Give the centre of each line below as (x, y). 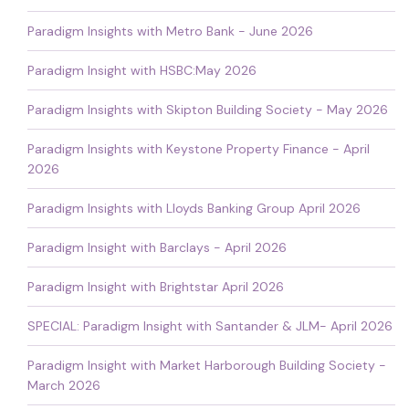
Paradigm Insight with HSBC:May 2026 (142, 70)
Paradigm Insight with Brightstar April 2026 (156, 286)
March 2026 (64, 385)
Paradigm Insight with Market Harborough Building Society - (207, 365)
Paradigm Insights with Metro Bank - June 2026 (170, 31)
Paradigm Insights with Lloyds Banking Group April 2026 (194, 208)
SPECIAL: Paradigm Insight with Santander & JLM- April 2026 (210, 325)
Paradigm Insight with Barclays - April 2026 (157, 247)
